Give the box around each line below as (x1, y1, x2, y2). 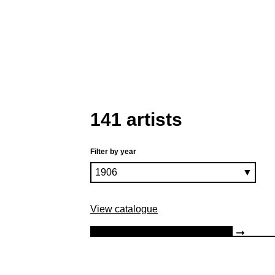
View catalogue (90, 203, 158, 214)
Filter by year (90, 147, 136, 156)
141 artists (90, 109, 182, 130)
